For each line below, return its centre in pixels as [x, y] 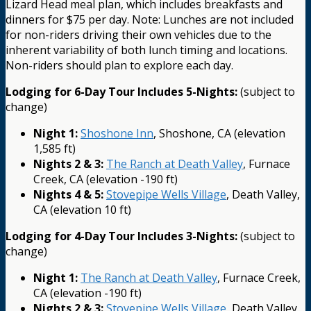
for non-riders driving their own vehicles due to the [138, 34]
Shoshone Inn [117, 133]
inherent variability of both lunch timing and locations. [146, 50]
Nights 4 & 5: [68, 194]
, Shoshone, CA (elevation [219, 133]
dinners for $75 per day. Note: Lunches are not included [150, 19]
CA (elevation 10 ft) [82, 209]
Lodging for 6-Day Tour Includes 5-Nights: [121, 91]
